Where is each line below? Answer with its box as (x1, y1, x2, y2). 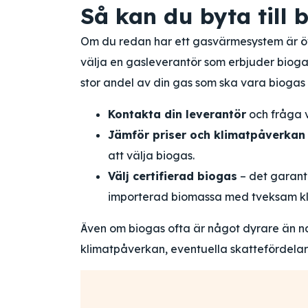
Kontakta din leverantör (108, 107, 246, 121)
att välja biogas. (108, 148, 195, 162)
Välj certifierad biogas (108, 169, 237, 183)
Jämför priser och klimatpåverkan (108, 128, 305, 142)
